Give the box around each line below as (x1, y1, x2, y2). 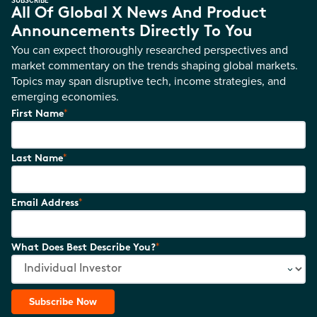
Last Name (11, 154, 63, 164)
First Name (11, 109, 64, 120)
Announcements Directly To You (11, 24, 252, 40)
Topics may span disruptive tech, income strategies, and (11, 73, 286, 88)
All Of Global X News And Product (11, 6, 267, 22)
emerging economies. (11, 88, 119, 104)
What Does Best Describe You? (11, 243, 156, 253)
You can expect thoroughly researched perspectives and (11, 42, 288, 57)
